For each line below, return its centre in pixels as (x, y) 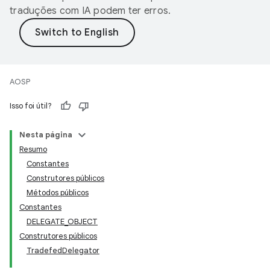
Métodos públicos (58, 193)
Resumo (33, 149)
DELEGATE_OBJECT (62, 221)
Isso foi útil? (31, 106)
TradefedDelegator (63, 250)
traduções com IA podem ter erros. (90, 11)
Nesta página (46, 135)
